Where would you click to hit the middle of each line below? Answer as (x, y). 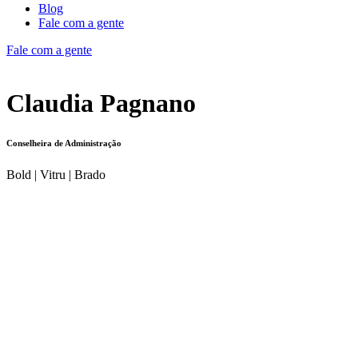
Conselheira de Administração (64, 143)
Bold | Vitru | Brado (56, 175)
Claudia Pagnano (101, 103)
